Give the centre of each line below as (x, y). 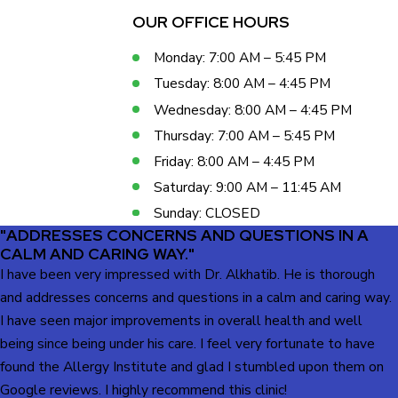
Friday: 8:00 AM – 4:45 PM (234, 161)
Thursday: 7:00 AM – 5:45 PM (244, 135)
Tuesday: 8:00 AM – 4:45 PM (242, 84)
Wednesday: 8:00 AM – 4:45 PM (252, 109)
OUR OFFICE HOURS (211, 22)
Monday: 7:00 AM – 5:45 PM (239, 58)
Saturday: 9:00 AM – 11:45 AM (247, 187)
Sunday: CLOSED (207, 212)
